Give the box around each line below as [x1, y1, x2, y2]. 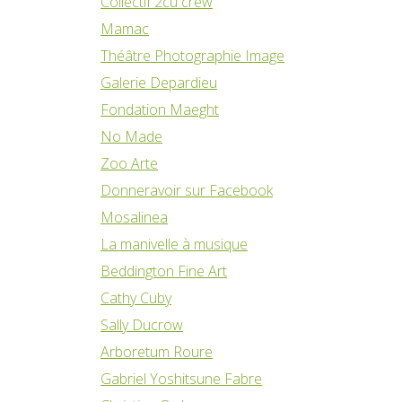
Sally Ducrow [100, 314, 183, 335]
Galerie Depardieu [100, 72, 217, 92]
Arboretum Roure [100, 341, 213, 362]
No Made [100, 126, 162, 146]
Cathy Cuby [100, 287, 171, 308]
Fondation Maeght [100, 99, 219, 119]
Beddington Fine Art [100, 260, 227, 281]
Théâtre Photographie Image [100, 45, 284, 66]
